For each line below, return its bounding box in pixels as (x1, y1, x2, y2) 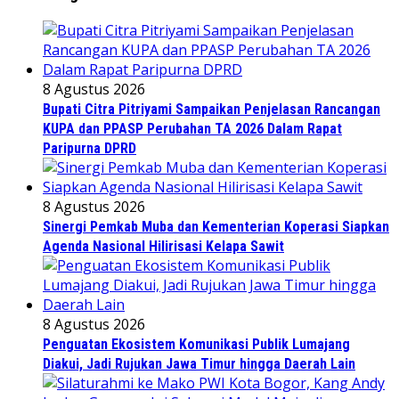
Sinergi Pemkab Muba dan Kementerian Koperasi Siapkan (43, 218, 389, 236)
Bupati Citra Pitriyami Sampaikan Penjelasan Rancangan (43, 101, 380, 118)
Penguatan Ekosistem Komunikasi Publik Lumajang (43, 336, 350, 354)
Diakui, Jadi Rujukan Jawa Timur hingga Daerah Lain (43, 355, 355, 373)
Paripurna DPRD (43, 140, 136, 158)
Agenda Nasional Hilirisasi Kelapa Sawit (43, 238, 284, 256)
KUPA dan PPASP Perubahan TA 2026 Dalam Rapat (43, 120, 342, 138)
